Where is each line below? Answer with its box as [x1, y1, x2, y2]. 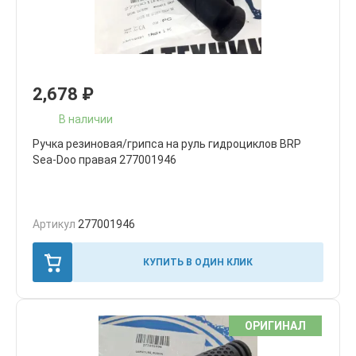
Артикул [33, 218, 78, 230]
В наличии [59, 112, 113, 126]
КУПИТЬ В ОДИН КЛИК [143, 256, 253, 268]
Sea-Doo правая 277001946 [33, 153, 176, 166]
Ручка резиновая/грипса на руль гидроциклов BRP [33, 137, 301, 150]
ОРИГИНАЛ [245, 319, 306, 332]
